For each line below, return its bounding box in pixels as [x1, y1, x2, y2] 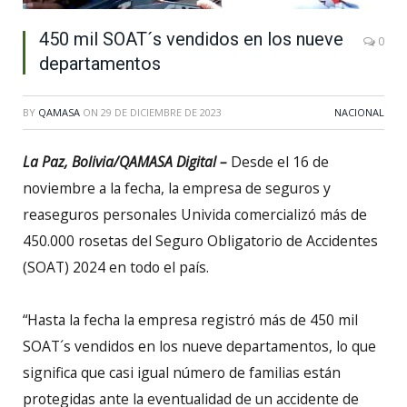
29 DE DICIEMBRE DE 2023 [101, 104, 222, 119]
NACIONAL [334, 104, 384, 119]
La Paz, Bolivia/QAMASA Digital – [23, 151, 227, 172]
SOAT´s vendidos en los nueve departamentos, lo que [23, 335, 376, 356]
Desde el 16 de [227, 151, 329, 172]
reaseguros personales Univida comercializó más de [23, 203, 367, 224]
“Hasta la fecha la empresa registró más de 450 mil [23, 309, 358, 330]
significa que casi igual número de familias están [23, 362, 341, 382]
